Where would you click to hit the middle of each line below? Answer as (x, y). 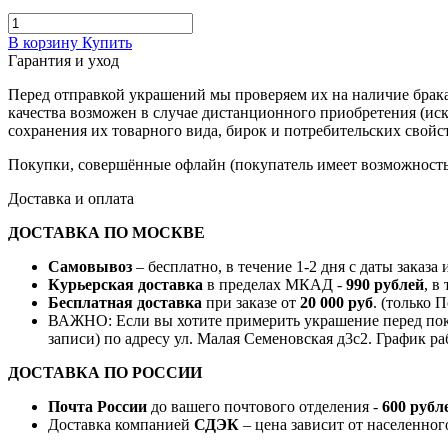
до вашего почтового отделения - (264, 406)
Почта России (97, 406)
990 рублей (385, 284)
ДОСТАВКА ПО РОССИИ (105, 372)
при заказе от (251, 302)
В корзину (43, 42)
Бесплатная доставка (125, 302)
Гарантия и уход (63, 60)
